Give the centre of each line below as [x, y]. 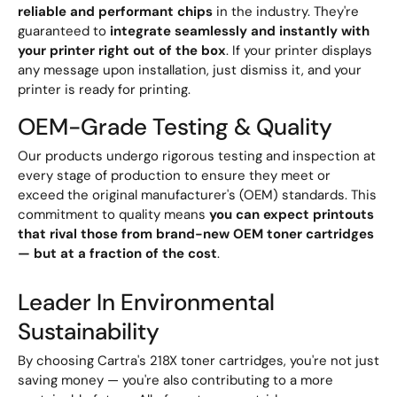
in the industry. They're [286, 12]
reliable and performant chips [115, 12]
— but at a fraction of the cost [117, 254]
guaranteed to [64, 31]
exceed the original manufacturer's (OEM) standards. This [197, 195]
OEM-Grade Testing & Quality [175, 127]
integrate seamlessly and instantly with [240, 31]
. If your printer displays [299, 51]
